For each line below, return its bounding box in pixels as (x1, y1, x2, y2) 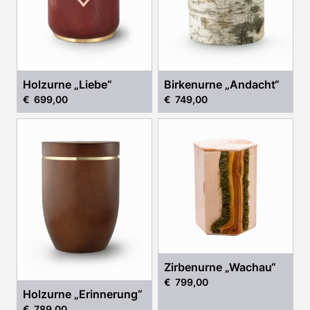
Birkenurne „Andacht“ (164, 77, 280, 91)
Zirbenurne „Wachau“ (164, 259, 276, 274)
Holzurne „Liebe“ (23, 77, 112, 91)
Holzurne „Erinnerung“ (23, 286, 143, 301)
